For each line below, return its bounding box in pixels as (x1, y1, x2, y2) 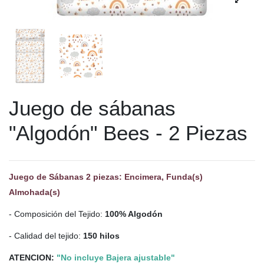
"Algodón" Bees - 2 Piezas (9, 121, 247, 144)
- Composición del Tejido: (9, 209, 105, 219)
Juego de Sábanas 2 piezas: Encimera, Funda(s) (9, 171, 203, 181)
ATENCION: (9, 253, 57, 263)
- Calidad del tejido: (9, 231, 81, 241)
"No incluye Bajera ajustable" (57, 253, 175, 263)
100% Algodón (105, 209, 163, 219)
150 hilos (81, 231, 120, 241)
